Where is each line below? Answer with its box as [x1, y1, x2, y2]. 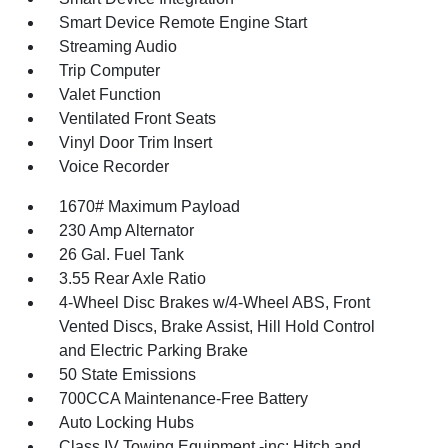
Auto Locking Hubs [59, 414, 195, 431]
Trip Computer [59, 62, 161, 79]
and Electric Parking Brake [59, 342, 249, 359]
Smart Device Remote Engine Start [59, 14, 308, 31]
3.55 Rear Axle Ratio [59, 270, 207, 287]
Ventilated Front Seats [59, 110, 217, 127]
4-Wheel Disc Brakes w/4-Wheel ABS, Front [59, 294, 371, 311]
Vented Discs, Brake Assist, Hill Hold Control [59, 318, 376, 335]
